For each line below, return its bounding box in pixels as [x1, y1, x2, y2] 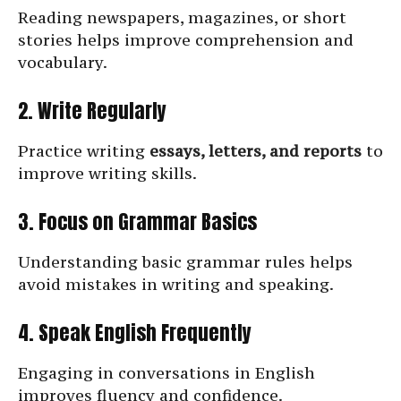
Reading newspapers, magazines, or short [18, 7, 346, 29]
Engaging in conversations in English [18, 363, 315, 384]
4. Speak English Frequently [18, 318, 252, 348]
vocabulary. [18, 52, 107, 73]
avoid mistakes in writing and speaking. [18, 274, 334, 295]
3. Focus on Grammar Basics [18, 207, 257, 237]
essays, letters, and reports [149, 141, 362, 162]
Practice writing [18, 141, 149, 162]
